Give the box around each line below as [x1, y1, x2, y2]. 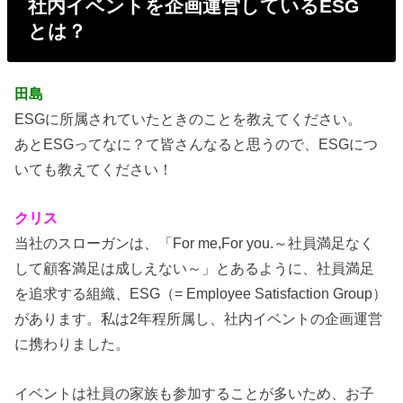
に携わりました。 [14, 336, 130, 353]
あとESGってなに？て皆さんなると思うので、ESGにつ [14, 135, 379, 152]
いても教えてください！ [14, 160, 174, 177]
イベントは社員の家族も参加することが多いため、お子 [14, 384, 375, 401]
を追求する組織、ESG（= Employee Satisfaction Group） [14, 285, 388, 302]
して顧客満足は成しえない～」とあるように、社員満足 [14, 260, 375, 277]
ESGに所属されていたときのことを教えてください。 [14, 110, 363, 127]
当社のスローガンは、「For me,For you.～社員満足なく [14, 235, 375, 252]
